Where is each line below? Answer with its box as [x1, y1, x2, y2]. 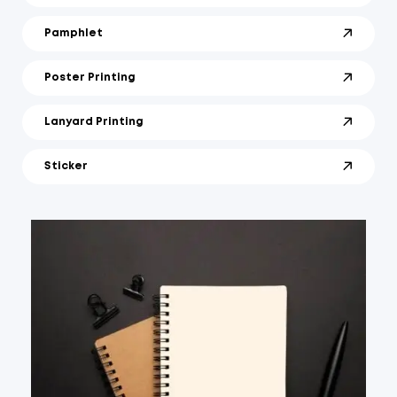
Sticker [44, 161, 88, 171]
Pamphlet [44, 28, 103, 38]
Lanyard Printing [44, 117, 144, 127]
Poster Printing [44, 73, 136, 82]
